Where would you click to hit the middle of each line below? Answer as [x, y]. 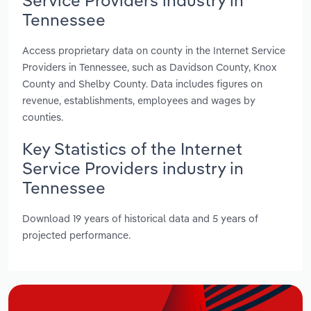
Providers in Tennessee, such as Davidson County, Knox [150, 67]
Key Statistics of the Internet [132, 148]
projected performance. [76, 235]
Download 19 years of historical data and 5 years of [140, 219]
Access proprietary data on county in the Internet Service [154, 50]
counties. [43, 117]
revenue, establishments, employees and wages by [139, 100]
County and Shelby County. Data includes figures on [142, 83]
